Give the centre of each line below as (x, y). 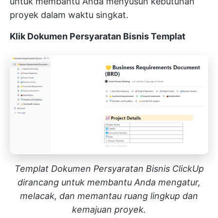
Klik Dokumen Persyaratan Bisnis (79, 36)
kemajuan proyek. (109, 210)
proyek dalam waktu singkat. (69, 15)
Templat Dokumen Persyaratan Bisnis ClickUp (109, 169)
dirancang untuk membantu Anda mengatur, (109, 182)
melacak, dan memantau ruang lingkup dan (109, 196)
